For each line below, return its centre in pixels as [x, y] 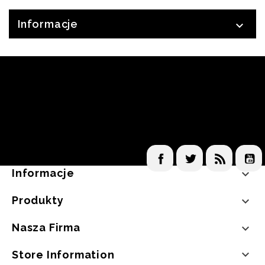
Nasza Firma [46, 227]
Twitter [219, 152]
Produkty [38, 200]
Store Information [63, 254]
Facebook [194, 152]
